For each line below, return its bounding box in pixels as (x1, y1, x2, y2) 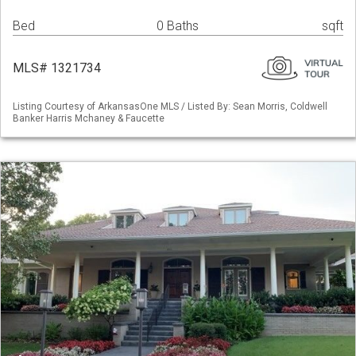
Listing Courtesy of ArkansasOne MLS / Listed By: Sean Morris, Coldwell (13, 101, 327, 113)
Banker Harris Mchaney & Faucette (13, 113, 164, 125)
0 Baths (157, 18, 199, 34)
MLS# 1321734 (13, 60, 101, 76)
